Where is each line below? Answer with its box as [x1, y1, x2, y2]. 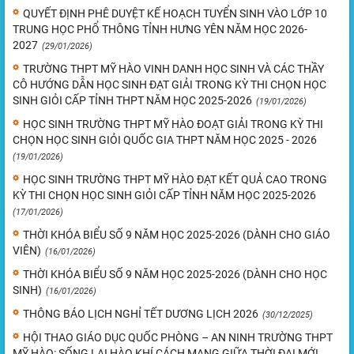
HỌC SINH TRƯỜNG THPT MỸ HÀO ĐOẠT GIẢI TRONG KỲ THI [23, 118, 323, 131]
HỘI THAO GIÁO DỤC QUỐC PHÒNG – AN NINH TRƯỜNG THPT [23, 331, 333, 345]
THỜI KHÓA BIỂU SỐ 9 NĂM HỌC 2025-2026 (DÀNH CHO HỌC [23, 268, 327, 281]
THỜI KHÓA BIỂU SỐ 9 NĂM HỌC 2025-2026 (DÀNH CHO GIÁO [23, 228, 330, 242]
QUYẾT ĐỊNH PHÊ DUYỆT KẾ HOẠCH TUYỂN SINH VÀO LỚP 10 [23, 7, 327, 21]
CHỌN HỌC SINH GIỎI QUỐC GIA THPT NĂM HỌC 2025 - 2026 [13, 134, 317, 147]
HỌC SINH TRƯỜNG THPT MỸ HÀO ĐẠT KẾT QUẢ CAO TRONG [23, 173, 327, 186]
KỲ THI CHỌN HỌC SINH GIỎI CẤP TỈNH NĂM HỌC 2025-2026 [13, 189, 316, 202]
